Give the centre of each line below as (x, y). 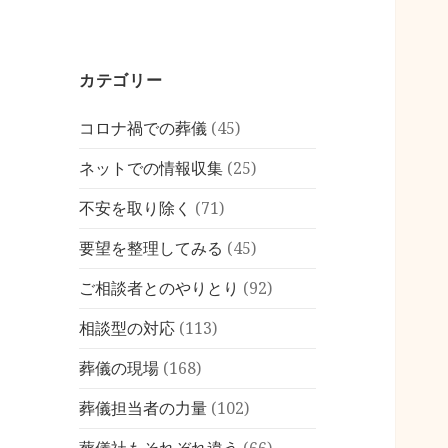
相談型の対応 (127, 328)
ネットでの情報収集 (151, 168)
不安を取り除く (135, 208)
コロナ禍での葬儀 (143, 128)
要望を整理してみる (151, 248)
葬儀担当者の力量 (143, 408)
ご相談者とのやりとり (159, 288)
